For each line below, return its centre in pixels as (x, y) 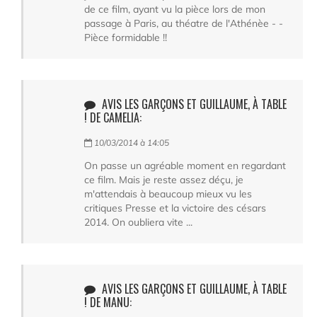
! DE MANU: (108, 302)
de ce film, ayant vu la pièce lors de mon (175, 9)
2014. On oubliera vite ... (138, 222)
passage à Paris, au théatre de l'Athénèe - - (184, 23)
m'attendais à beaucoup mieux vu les (168, 194)
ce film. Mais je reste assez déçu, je (164, 179)
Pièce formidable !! (126, 37)
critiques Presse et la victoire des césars (175, 208)
